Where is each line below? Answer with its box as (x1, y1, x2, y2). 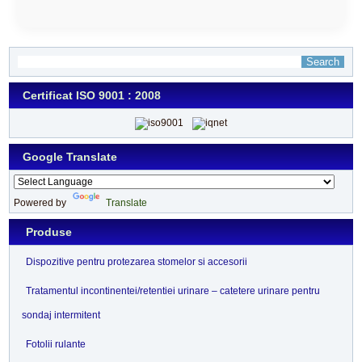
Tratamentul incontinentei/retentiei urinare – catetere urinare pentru (26, 284, 321, 297)
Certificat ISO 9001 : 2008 (23, 89, 162, 103)
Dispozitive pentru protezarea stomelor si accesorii (26, 255, 248, 267)
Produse (26, 225, 73, 238)
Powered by (14, 196, 69, 208)
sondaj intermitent (22, 309, 101, 321)
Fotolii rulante (26, 338, 86, 350)
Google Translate (23, 149, 118, 163)
